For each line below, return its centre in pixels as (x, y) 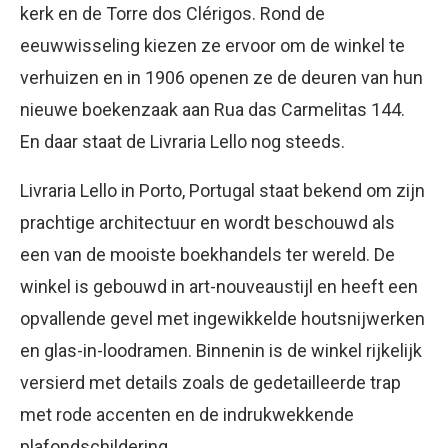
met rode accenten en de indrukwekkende (187, 415)
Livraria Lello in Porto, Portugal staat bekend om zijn (222, 191)
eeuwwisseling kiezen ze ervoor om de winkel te (212, 46)
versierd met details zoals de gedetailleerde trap (210, 383)
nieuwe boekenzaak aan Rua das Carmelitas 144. (212, 110)
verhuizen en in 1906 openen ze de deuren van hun (221, 78)
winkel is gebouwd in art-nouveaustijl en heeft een (219, 287)
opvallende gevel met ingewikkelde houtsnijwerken (222, 319)
